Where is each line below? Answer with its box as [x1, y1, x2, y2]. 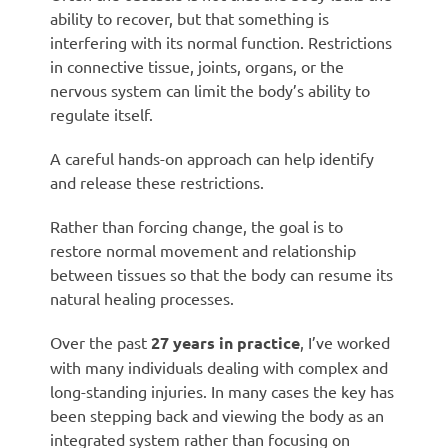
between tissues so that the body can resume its [50, 263, 393, 284]
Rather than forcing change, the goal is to [50, 215, 343, 236]
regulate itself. [50, 103, 153, 124]
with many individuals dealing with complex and [50, 356, 388, 377]
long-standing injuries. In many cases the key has [50, 380, 394, 401]
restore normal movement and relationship [50, 239, 356, 260]
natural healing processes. [50, 287, 234, 308]
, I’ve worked [300, 331, 390, 352]
